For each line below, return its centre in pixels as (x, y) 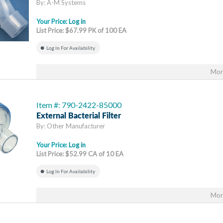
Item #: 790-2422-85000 (79, 105)
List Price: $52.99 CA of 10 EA (80, 154)
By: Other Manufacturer (71, 126)
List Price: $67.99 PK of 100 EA (81, 30)
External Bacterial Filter (79, 116)
